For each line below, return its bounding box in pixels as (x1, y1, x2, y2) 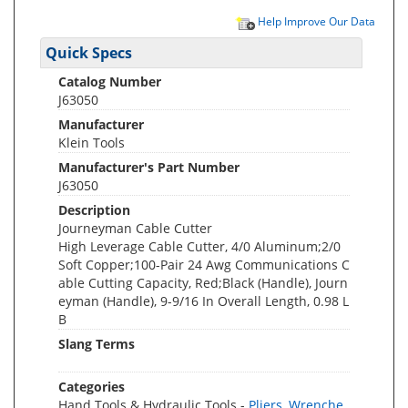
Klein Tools (58, 134, 125, 151)
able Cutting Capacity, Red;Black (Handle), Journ (58, 274, 348, 291)
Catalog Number (58, 73, 161, 90)
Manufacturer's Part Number (58, 158, 240, 176)
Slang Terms (58, 335, 135, 352)
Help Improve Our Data (255, 14, 375, 28)
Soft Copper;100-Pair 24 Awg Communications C (58, 256, 350, 273)
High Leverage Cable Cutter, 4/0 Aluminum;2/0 (58, 238, 341, 255)
